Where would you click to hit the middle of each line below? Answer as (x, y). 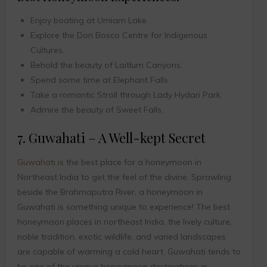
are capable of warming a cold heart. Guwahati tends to (129, 252)
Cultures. (47, 50)
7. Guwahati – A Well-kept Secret (111, 138)
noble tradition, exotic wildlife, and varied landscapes (121, 237)
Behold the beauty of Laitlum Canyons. (106, 65)
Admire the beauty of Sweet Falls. (97, 110)
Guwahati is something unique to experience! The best (123, 207)
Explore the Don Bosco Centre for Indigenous (119, 35)
